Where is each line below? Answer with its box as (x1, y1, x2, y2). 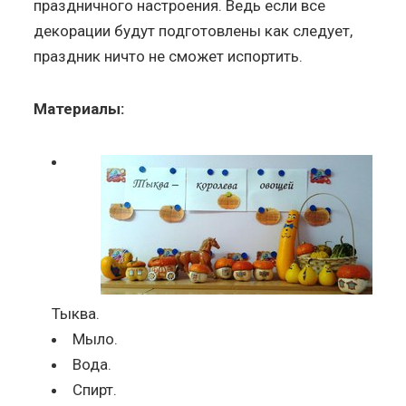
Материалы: (34, 99, 125, 118)
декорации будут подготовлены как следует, (34, 21, 353, 40)
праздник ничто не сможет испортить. (34, 46, 304, 65)
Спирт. (72, 380, 118, 399)
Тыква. (52, 304, 101, 323)
